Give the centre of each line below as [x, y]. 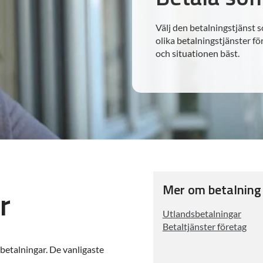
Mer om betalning [212, 190]
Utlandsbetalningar [202, 214]
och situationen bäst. [198, 53]
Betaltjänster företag [204, 227]
